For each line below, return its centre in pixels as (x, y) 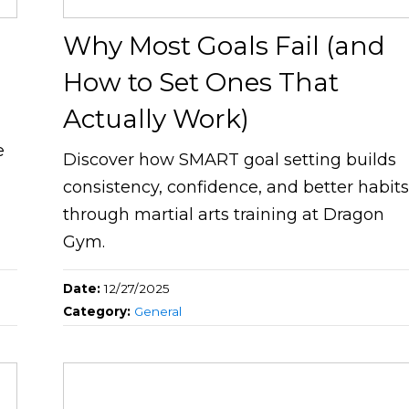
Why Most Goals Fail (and (225, 46)
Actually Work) (157, 119)
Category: (99, 312)
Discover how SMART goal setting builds (230, 160)
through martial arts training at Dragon (224, 215)
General (158, 312)
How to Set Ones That (201, 83)
